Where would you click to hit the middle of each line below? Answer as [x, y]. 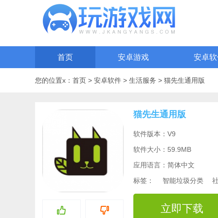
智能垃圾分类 [183, 181]
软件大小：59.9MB [162, 149]
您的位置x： [54, 80]
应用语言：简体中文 [164, 165]
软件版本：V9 [154, 134]
